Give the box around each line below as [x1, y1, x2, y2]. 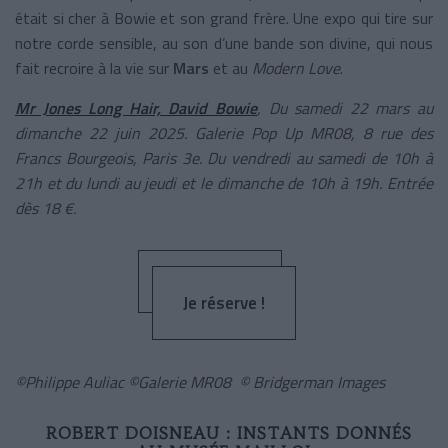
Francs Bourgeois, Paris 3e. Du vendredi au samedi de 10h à [15, 145, 433, 170]
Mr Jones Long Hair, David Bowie [15, 95, 257, 120]
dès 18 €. [15, 195, 76, 220]
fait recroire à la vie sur [15, 55, 173, 80]
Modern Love [252, 55, 340, 80]
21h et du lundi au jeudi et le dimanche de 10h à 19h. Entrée [15, 170, 433, 195]
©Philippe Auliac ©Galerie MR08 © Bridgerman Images [15, 369, 385, 394]
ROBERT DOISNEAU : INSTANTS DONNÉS [46, 422, 412, 443]
